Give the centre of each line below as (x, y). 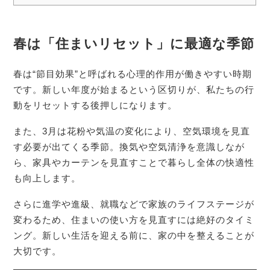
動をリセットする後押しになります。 (96, 105)
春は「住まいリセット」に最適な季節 (134, 44)
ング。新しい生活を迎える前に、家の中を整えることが (134, 235)
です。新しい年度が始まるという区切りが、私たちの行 (134, 90)
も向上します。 (47, 178)
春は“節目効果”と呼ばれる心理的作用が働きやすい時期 (133, 74)
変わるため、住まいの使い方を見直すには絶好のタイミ (134, 219)
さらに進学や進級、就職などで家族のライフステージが (134, 204)
